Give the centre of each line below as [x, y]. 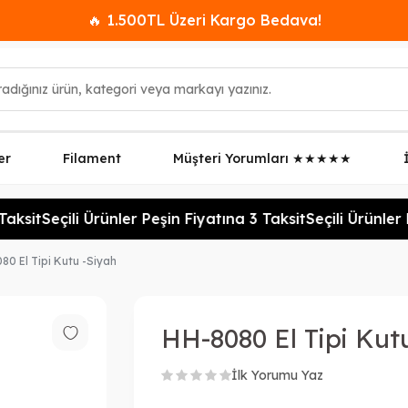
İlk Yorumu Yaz [278, 375]
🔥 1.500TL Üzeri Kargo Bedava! [204, 20]
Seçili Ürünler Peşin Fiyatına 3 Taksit [162, 219]
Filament [92, 158]
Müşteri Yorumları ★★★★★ [263, 158]
